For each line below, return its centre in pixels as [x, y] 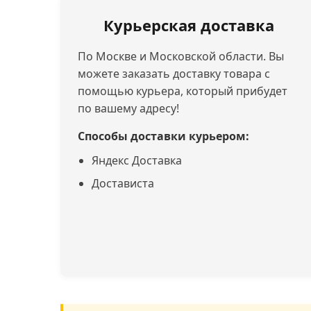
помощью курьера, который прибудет [183, 91]
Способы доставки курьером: [164, 136]
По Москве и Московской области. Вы [181, 56]
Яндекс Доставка [137, 160]
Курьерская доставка [189, 25]
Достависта [123, 183]
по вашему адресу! [129, 108]
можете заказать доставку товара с [174, 74]
